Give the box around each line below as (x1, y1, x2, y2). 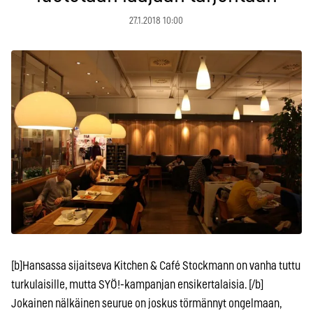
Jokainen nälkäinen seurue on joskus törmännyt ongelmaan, (11, 298, 282, 310)
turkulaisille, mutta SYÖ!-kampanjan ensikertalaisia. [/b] (11, 279, 263, 291)
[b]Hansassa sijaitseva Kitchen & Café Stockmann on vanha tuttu (11, 260, 300, 272)
